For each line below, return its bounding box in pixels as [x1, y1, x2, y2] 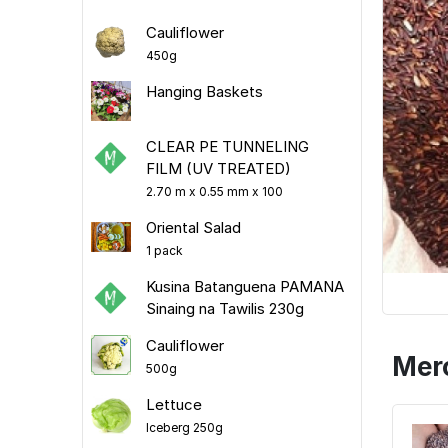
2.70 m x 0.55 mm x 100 [145, 183, 283, 199]
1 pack [145, 242, 183, 258]
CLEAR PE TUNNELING [145, 136, 309, 156]
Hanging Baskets [145, 81, 263, 101]
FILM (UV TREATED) [145, 158, 291, 178]
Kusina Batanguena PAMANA [145, 276, 344, 296]
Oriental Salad [145, 217, 241, 237]
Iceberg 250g [145, 419, 223, 435]
